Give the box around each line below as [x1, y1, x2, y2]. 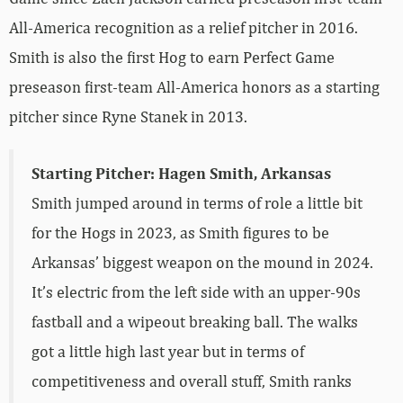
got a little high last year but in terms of [31, 341, 304, 361]
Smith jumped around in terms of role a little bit [31, 193, 363, 212]
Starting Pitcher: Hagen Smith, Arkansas [31, 163, 331, 183]
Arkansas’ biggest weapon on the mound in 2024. [31, 252, 373, 272]
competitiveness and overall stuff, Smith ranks [31, 371, 352, 390]
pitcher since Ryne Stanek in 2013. [9, 106, 247, 126]
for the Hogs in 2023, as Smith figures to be [31, 222, 329, 242]
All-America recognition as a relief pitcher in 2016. [9, 17, 358, 37]
